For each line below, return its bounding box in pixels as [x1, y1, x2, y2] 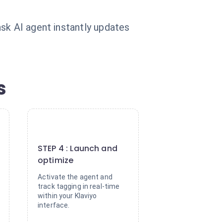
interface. [38, 201, 70, 209]
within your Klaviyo [38, 192, 97, 200]
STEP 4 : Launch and [38, 143, 117, 154]
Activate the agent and [38, 173, 112, 181]
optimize [38, 155, 74, 166]
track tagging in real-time [38, 182, 120, 190]
